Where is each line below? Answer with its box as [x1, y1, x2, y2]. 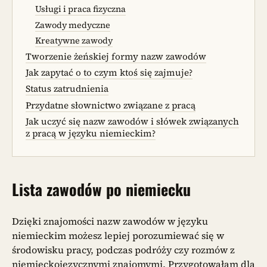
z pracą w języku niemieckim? [26, 126, 156, 139]
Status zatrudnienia [26, 82, 109, 95]
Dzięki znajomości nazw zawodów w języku [12, 215, 208, 228]
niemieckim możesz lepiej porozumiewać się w [12, 229, 224, 243]
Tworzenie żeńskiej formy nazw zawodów [26, 49, 207, 63]
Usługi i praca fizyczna [35, 3, 126, 15]
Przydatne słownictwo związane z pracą [26, 98, 196, 111]
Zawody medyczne [35, 18, 111, 31]
